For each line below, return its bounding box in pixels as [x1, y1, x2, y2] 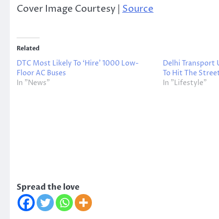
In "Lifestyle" [162, 78, 207, 88]
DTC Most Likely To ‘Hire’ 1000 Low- [17, 58, 139, 68]
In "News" [17, 78, 50, 88]
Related [17, 44, 40, 52]
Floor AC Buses [17, 68, 66, 78]
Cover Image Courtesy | [17, 2, 122, 16]
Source [122, 2, 153, 16]
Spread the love [17, 181, 80, 193]
